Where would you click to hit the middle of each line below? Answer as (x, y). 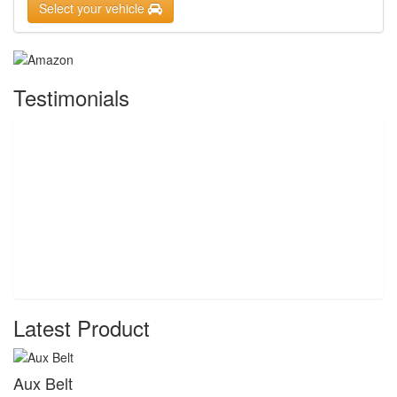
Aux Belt (43, 382)
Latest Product (82, 327)
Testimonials (71, 97)
